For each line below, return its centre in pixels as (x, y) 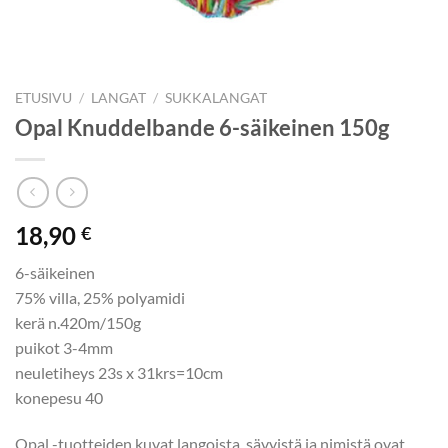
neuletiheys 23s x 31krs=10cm (119, 373)
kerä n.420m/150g (78, 323)
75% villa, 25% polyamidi (100, 298)
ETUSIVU (43, 98)
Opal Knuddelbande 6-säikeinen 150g (202, 127)
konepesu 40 (59, 398)
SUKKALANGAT (216, 98)
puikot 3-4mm (64, 348)
